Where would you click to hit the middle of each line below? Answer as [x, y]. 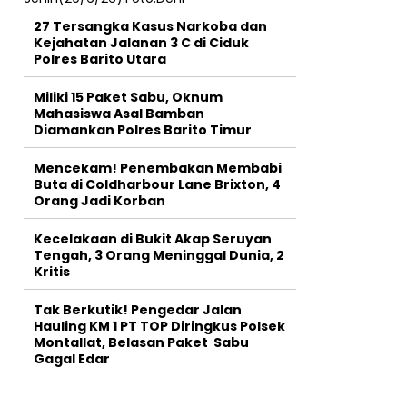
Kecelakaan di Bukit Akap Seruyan [153, 239]
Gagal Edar [72, 359]
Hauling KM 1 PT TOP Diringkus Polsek [159, 327]
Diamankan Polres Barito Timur [143, 130]
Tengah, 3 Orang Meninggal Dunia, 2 [159, 256]
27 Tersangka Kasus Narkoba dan [150, 27]
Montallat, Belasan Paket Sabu [141, 343]
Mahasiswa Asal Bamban [119, 114]
